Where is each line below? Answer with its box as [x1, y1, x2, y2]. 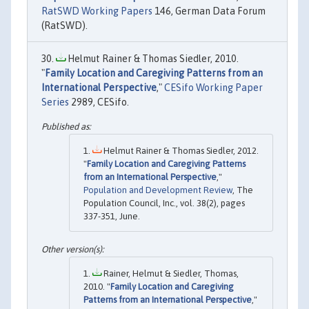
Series [41, 96, 69, 108]
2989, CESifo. [69, 96, 129, 108]
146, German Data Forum [152, 5, 266, 17]
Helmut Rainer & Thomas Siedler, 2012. [101, 146, 259, 157]
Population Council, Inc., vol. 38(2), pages [83, 198, 245, 209]
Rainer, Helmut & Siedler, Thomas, [101, 268, 239, 279]
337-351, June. [83, 211, 140, 222]
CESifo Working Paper [164, 81, 263, 93]
